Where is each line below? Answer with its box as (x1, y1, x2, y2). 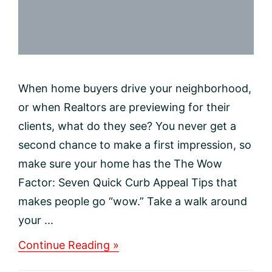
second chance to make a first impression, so (18, 138, 251, 152)
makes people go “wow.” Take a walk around (18, 195, 247, 208)
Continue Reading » (18, 239, 119, 252)
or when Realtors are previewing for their (18, 101, 230, 114)
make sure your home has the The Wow (18, 157, 222, 171)
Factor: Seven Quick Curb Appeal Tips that (18, 176, 237, 189)
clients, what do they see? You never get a (18, 120, 236, 133)
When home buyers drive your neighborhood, (18, 82, 251, 95)
